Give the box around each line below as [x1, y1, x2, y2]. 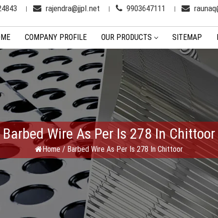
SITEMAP [172, 33, 202, 42]
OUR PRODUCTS [101, 33, 152, 42]
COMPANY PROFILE [25, 33, 87, 42]
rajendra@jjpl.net [44, 3, 100, 13]
